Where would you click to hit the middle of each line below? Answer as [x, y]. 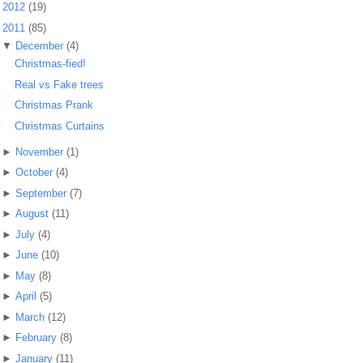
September [41, 193]
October [34, 173]
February [36, 338]
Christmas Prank [54, 105]
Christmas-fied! [51, 64]
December [39, 45]
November [39, 152]
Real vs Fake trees [60, 84]
